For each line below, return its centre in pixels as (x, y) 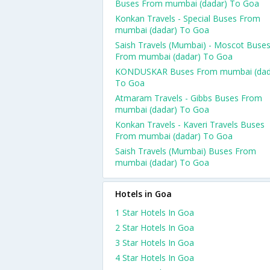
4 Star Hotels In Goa (155, 258)
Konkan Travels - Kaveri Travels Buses (190, 124)
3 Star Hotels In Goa (155, 243)
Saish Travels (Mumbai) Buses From (186, 151)
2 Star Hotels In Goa (155, 228)
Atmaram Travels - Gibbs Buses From (189, 98)
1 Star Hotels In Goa (155, 212)
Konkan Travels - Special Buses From (188, 18)
